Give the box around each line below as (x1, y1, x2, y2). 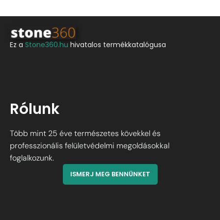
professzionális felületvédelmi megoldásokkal (10, 140, 169, 151)
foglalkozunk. (10, 152, 54, 163)
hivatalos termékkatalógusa (68, 40, 166, 50)
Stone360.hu (25, 40, 68, 50)
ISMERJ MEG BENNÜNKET (70, 169, 150, 178)
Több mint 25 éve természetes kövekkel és (10, 128, 161, 138)
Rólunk (10, 99, 59, 119)
